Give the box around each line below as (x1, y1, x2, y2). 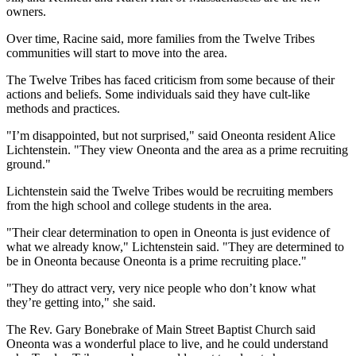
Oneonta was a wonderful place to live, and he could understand (6, 336, 328, 350)
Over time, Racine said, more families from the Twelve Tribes (6, 31, 315, 45)
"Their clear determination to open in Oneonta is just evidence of (6, 225, 330, 239)
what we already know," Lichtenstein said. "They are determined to (6, 239, 344, 253)
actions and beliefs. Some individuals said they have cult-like (6, 87, 310, 101)
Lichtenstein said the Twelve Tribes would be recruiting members (6, 184, 333, 198)
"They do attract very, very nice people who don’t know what (6, 281, 315, 295)
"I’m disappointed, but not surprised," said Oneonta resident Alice (6, 128, 335, 142)
